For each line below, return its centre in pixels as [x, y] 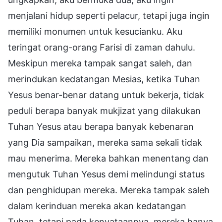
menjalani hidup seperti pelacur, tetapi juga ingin [109, 15]
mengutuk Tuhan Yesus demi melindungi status [106, 174]
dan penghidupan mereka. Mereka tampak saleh [109, 190]
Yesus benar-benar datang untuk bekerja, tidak [106, 95]
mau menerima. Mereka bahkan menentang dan [108, 158]
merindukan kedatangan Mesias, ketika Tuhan [104, 79]
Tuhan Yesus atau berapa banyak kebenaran [101, 126]
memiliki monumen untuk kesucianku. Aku [95, 31]
